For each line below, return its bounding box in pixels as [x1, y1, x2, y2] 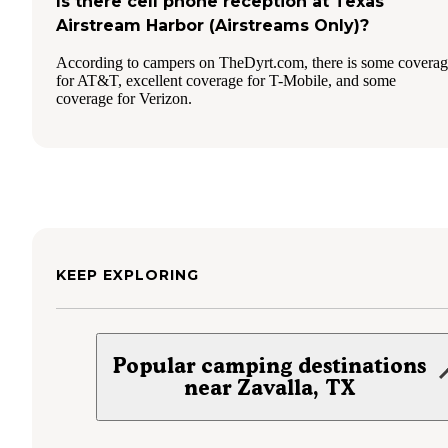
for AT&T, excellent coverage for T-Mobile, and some [56, 71, 396, 89]
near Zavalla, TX [184, 374, 356, 400]
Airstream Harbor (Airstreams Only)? [56, 15, 369, 35]
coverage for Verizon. [56, 89, 192, 107]
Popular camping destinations [113, 352, 427, 378]
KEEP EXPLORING [56, 265, 199, 284]
